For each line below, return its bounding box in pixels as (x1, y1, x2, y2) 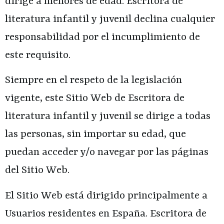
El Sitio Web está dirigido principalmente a (5, 189, 207, 202)
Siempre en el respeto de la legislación (5, 74, 182, 87)
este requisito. (5, 49, 70, 62)
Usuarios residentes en (5, 207, 112, 220)
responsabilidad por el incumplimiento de (5, 31, 200, 44)
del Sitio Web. (5, 164, 69, 177)
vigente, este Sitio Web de (5, 92, 128, 105)
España (112, 207, 145, 220)
